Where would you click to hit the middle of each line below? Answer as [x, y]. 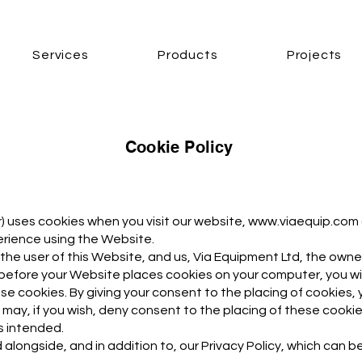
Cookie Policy [179, 147]
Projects [314, 55]
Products [188, 55]
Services [61, 55]
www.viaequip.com [303, 221]
